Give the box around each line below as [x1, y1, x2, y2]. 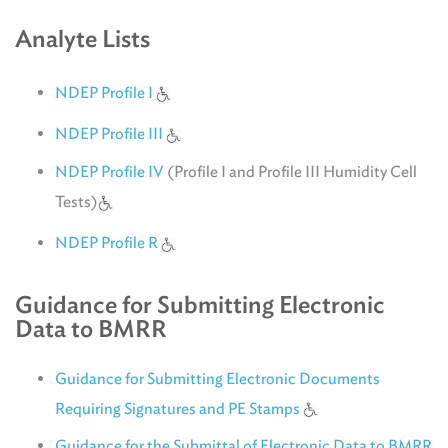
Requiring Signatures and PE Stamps [55, 398, 300, 418]
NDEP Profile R [55, 233, 161, 253]
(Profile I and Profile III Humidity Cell [164, 162, 417, 182]
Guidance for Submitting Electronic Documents [55, 368, 380, 388]
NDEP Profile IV [55, 162, 164, 182]
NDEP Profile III [55, 124, 166, 144]
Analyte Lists [15, 24, 150, 54]
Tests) [55, 191, 98, 211]
